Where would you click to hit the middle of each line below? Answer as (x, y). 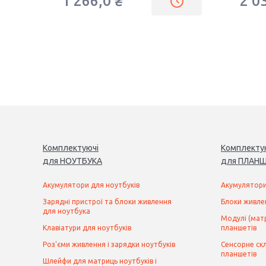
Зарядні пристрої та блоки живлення (107, 202)
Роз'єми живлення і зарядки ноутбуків (109, 244)
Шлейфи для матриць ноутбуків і (100, 261)
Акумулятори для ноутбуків (91, 185)
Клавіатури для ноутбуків (87, 228)
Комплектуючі (71, 148)
